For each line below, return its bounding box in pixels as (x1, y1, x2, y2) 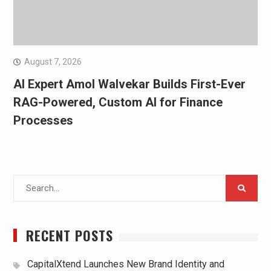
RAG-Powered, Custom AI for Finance (13, 95, 223, 110)
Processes (13, 113, 73, 128)
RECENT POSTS (25, 226, 113, 246)
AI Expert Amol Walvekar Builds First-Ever (13, 77, 246, 92)
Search (12, 176, 41, 188)
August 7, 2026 (24, 57, 82, 67)
